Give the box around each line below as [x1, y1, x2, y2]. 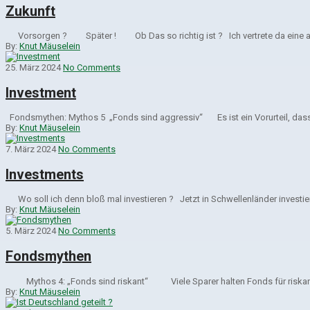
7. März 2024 [6, 144, 56, 155]
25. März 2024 [6, 62, 61, 73]
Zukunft [6, 2, 55, 19]
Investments [6, 165, 84, 183]
